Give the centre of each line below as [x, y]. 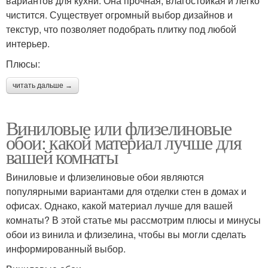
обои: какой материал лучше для [124, 142]
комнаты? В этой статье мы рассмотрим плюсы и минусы [133, 220]
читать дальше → [42, 85]
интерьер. [28, 43]
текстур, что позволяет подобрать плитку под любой [121, 29]
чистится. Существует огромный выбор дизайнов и [119, 14]
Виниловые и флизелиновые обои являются [105, 176]
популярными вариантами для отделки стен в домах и [126, 191]
